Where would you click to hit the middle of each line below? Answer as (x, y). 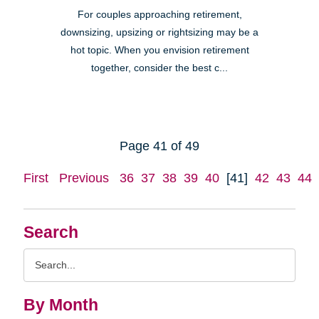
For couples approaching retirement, (159, 14)
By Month (61, 305)
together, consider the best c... (159, 68)
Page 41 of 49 (159, 146)
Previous (84, 178)
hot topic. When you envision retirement (159, 50)
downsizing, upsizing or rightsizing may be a (159, 32)
